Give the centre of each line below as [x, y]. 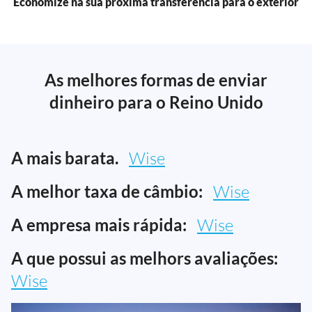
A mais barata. [65, 157]
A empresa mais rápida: [99, 224]
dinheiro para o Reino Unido [156, 102]
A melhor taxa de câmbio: [107, 191]
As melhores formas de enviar [156, 79]
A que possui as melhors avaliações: [145, 258]
